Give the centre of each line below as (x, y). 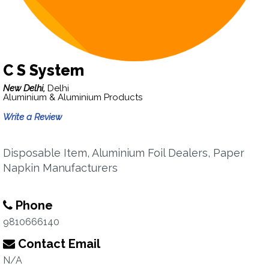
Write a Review (32, 117)
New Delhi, (25, 88)
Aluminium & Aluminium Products (73, 97)
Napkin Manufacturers (60, 168)
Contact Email (58, 244)
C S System (44, 70)
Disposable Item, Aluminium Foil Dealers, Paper (124, 153)
